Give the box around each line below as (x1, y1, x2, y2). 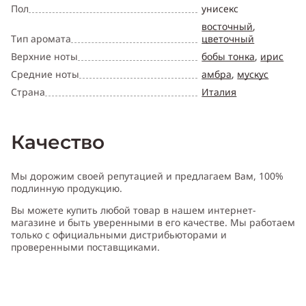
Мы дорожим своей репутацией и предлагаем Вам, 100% (11, 169, 283, 183)
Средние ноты (11, 68, 79, 81)
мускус (237, 68, 269, 81)
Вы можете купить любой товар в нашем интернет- (11, 204, 256, 217)
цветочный (201, 32, 255, 46)
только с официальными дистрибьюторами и (11, 228, 227, 242)
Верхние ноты (11, 50, 78, 64)
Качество (11, 130, 105, 154)
